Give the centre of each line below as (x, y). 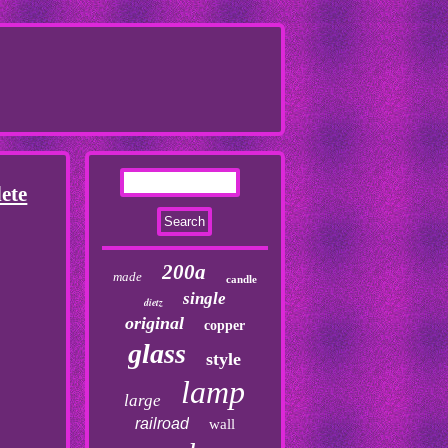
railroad (161, 423)
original (154, 323)
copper (224, 325)
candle (241, 279)
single (204, 298)
